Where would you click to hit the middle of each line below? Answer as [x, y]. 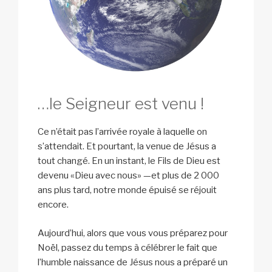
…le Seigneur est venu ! [121, 103]
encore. [53, 205]
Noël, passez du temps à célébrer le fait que [127, 247]
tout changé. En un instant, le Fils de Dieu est [129, 161]
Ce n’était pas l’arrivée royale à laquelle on [122, 132]
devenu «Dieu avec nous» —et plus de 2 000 [128, 176]
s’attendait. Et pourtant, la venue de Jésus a [127, 147]
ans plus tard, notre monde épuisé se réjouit [127, 190]
